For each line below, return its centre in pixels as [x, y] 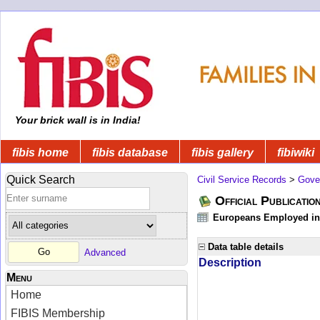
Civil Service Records [242, 179]
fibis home [40, 152]
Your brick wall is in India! [76, 120]
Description [230, 262]
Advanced [105, 252]
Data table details [246, 246]
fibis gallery [222, 152]
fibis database [130, 152]
